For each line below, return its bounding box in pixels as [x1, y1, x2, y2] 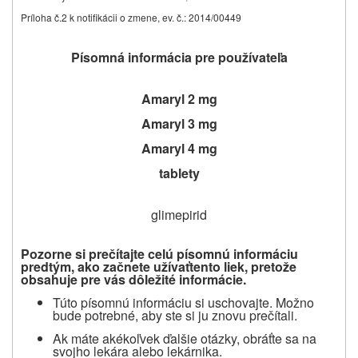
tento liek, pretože [189, 257, 296, 276]
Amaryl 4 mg [141, 138, 217, 157]
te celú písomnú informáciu [133, 244, 298, 263]
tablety [158, 163, 200, 182]
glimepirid [151, 205, 207, 224]
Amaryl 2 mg [141, 89, 217, 108]
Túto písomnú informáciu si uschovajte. [53, 292, 272, 312]
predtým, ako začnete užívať [21, 257, 189, 276]
